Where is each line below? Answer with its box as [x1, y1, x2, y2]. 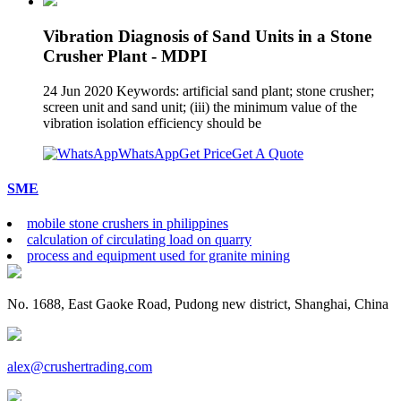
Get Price [179, 145, 232, 161]
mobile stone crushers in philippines [27, 216, 228, 232]
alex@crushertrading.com [7, 359, 152, 375]
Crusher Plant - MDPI [43, 46, 207, 65]
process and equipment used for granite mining [27, 248, 290, 264]
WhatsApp [118, 145, 179, 161]
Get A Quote [232, 145, 303, 161]
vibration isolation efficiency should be [43, 115, 265, 131]
